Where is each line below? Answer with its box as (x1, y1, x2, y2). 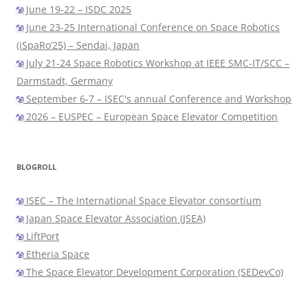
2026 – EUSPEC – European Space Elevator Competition (23, 110, 278, 124)
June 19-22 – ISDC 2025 (23, 3, 131, 16)
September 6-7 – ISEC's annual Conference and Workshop (23, 92, 291, 106)
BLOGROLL (16, 162, 56, 173)
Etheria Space (23, 247, 89, 261)
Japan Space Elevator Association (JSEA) (23, 212, 206, 225)
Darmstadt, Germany (16, 74, 113, 88)
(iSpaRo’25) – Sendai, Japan (16, 38, 140, 52)
